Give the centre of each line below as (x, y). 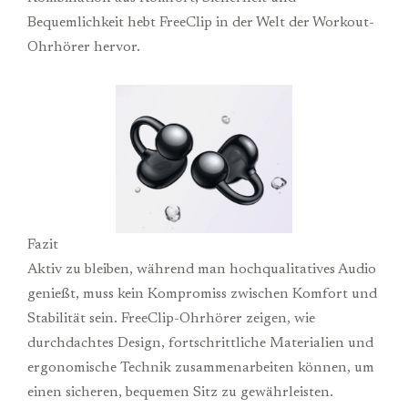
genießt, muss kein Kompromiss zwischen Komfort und (202, 295)
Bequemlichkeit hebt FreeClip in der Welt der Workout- (201, 22)
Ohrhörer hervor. (84, 47)
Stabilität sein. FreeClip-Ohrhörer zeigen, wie (171, 319)
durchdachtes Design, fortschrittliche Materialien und (200, 344)
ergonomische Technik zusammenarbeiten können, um (201, 368)
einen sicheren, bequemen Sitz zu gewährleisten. (180, 393)
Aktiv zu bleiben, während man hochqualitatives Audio (202, 270)
